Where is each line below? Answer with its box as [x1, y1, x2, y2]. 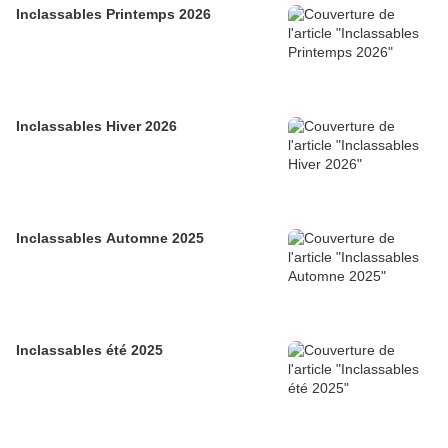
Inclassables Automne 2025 [16, 230, 204, 247]
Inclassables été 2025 [16, 342, 163, 359]
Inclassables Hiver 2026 [16, 118, 177, 135]
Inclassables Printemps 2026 [16, 6, 211, 23]
